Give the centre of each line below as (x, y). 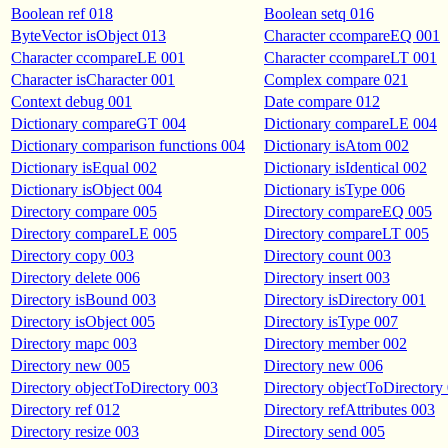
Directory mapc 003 (74, 343)
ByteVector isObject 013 (88, 35)
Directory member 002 (335, 343)
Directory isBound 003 (83, 299)
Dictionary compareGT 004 (98, 123)
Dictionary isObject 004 (86, 189)
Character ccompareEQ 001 (352, 35)
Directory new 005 (70, 365)
